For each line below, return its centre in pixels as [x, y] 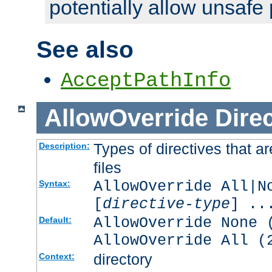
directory [123, 260]
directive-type [166, 205]
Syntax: [54, 184]
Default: [55, 220]
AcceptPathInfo [146, 80]
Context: [56, 257]
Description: [64, 146]
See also [85, 49]
